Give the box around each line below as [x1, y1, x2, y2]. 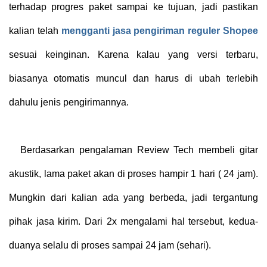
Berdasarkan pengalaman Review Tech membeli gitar [20, 144, 258, 155]
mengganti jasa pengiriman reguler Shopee [61, 25, 259, 36]
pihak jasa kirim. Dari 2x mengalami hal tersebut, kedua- [9, 216, 258, 226]
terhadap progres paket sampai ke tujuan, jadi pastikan [9, 1, 258, 12]
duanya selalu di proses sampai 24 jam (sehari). [9, 240, 211, 250]
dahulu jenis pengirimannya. [9, 97, 129, 107]
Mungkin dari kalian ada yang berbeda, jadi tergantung [9, 192, 258, 203]
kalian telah [9, 25, 61, 36]
